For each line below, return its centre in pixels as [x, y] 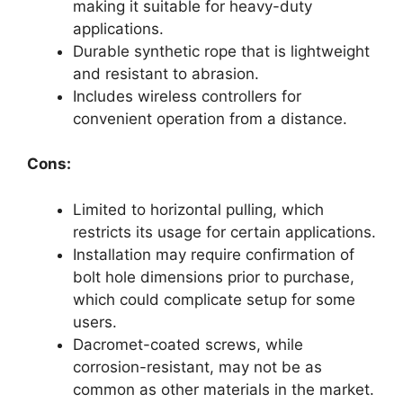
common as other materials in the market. [224, 389]
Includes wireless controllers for [187, 96]
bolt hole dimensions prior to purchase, [214, 277]
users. [95, 322]
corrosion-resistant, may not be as [197, 367]
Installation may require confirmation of [214, 254]
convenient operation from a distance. [210, 118]
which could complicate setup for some [214, 299]
